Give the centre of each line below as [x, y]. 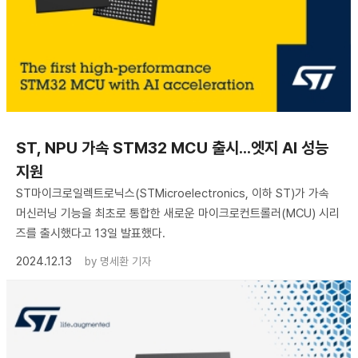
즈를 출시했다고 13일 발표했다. [91, 234]
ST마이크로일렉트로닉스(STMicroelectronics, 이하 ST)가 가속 [173, 194]
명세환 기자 [125, 262]
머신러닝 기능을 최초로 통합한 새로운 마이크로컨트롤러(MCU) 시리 [178, 214]
